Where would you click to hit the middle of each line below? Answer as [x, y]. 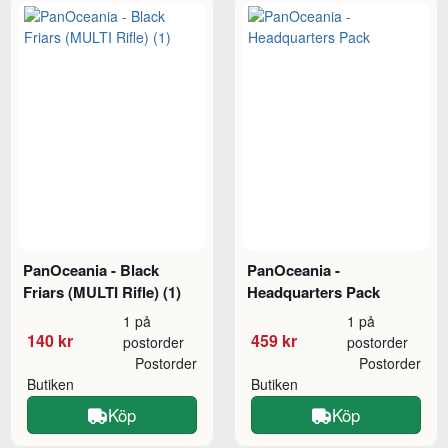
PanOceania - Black [91, 269]
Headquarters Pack [314, 291]
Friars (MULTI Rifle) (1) [102, 291]
